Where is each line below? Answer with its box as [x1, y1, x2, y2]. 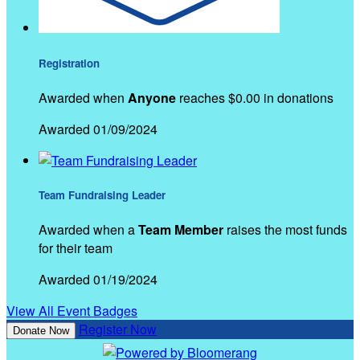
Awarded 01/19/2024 [39, 270, 157, 289]
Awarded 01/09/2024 [39, 119, 157, 138]
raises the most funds [223, 220, 347, 239]
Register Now [79, 320, 157, 339]
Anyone [128, 88, 176, 107]
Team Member [138, 220, 223, 239]
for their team [39, 239, 112, 258]
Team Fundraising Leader [39, 186, 166, 202]
